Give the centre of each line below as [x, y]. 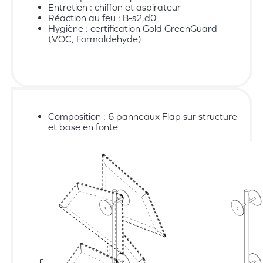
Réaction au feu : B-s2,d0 [102, 17]
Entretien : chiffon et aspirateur [114, 7]
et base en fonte [83, 127]
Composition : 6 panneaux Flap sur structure [143, 116]
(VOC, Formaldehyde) [95, 38]
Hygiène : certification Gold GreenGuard [133, 28]
